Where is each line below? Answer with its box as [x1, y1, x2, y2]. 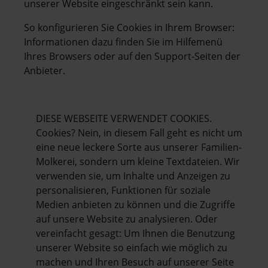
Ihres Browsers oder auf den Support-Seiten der [24, 49, 240, 63]
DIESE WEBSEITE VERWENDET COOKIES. [36, 111, 212, 125]
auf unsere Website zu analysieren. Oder [36, 212, 218, 226]
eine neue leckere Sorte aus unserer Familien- [36, 140, 242, 154]
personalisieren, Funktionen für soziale [36, 183, 211, 197]
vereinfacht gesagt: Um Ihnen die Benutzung [36, 226, 235, 240]
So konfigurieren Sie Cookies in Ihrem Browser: [24, 20, 234, 34]
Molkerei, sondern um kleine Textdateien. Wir [36, 154, 240, 168]
